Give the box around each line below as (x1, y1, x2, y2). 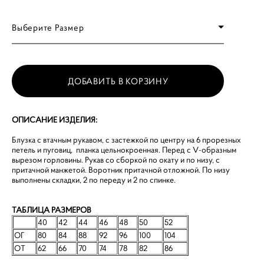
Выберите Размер (12, 21, 84, 33)
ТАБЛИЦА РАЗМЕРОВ (12, 204, 91, 215)
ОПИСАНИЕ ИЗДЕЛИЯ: (12, 114, 97, 125)
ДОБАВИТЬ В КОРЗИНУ (68, 75, 169, 87)
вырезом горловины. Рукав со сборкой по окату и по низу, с (12, 154, 220, 165)
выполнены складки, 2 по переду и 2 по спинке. (12, 174, 176, 185)
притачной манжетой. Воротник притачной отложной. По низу (12, 164, 230, 175)
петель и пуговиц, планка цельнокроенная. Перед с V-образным (12, 144, 236, 155)
